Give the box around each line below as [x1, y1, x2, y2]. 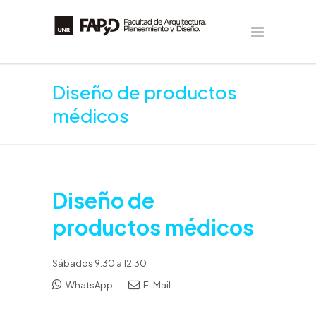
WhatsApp [64, 279, 113, 291]
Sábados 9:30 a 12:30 [52, 257, 147, 269]
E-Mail [142, 279, 171, 291]
